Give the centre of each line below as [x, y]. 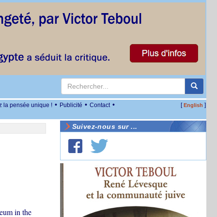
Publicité [71, 105]
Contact [100, 105]
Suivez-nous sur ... [105, 126]
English [193, 105]
